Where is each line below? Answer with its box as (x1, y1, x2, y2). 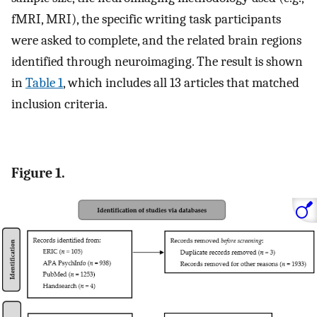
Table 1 (25, 74, 63, 91)
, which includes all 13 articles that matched (63, 74, 299, 91)
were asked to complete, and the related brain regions (11, 32, 301, 48)
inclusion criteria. (11, 96, 108, 112)
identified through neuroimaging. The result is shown (11, 53, 303, 69)
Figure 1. (11, 165, 65, 182)
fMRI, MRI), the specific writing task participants (11, 11, 281, 27)
